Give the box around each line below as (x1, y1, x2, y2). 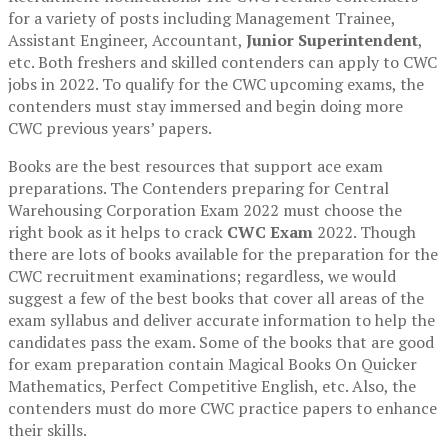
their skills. (8, 419, 87, 442)
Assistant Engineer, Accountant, (8, 29, 246, 52)
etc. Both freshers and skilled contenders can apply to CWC (8, 51, 437, 74)
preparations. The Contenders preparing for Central (8, 177, 389, 200)
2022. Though (313, 221, 416, 244)
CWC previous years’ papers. (8, 117, 212, 140)
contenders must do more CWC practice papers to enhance (8, 397, 437, 420)
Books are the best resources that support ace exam (8, 155, 383, 178)
